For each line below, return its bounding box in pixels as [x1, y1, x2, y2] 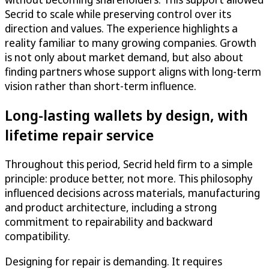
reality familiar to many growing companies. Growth [5, 35, 256, 50]
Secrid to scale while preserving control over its [5, 7, 231, 22]
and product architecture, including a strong [5, 200, 217, 215]
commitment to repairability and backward [5, 214, 213, 229]
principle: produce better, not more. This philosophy [5, 171, 253, 186]
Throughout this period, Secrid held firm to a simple [5, 157, 253, 172]
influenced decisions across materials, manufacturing [5, 186, 260, 201]
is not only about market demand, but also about [5, 50, 243, 65]
